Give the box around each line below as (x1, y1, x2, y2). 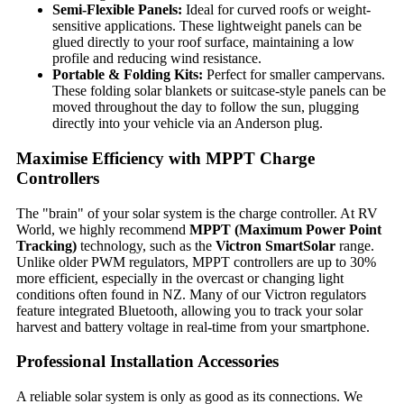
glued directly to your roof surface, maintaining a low (52, 34, 354, 50)
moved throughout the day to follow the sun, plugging (52, 99, 359, 115)
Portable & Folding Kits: (52, 67, 203, 83)
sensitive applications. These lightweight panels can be (52, 18, 362, 34)
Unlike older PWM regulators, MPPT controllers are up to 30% (16, 253, 376, 270)
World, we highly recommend (16, 221, 189, 237)
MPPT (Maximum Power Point (189, 221, 381, 237)
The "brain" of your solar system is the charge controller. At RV (16, 205, 378, 221)
